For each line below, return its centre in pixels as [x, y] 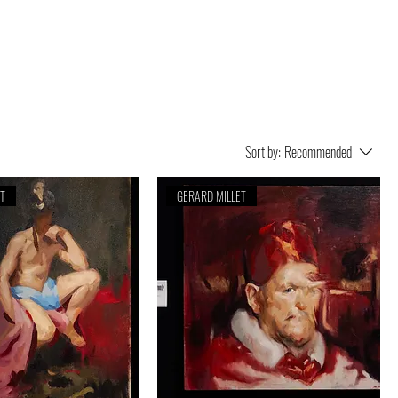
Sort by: [263, 152]
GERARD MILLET [212, 196]
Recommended [318, 152]
